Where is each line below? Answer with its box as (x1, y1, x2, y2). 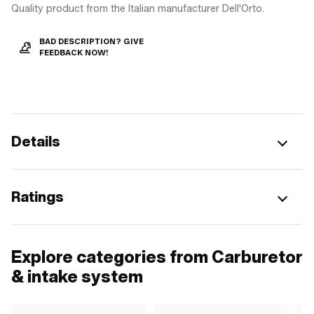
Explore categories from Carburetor (11, 245, 303, 268)
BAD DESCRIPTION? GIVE (39, 36, 144, 46)
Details (11, 131, 60, 151)
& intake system (11, 264, 143, 288)
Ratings (11, 186, 64, 207)
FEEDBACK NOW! (39, 48, 109, 57)
